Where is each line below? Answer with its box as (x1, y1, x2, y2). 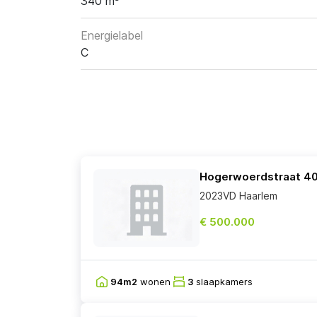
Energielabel (81, 28, 143, 43)
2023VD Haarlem (200, 190, 277, 202)
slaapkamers (193, 275, 253, 287)
